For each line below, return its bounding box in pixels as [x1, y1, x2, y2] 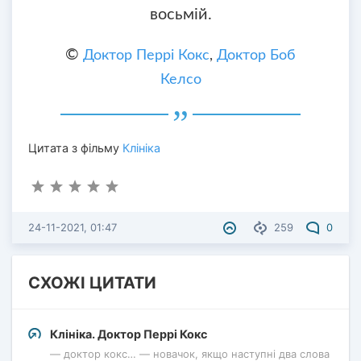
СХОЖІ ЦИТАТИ [28, 273, 156, 293]
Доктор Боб [217, 48, 296, 64]
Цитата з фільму [28, 141, 122, 156]
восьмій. [149, 6, 212, 23]
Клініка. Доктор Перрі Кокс [50, 327, 207, 341]
